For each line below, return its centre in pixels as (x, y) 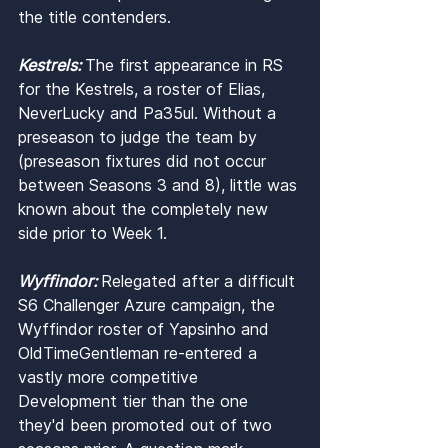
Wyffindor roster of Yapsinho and (146, 329)
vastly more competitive (110, 377)
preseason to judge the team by (140, 137)
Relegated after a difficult (200, 281)
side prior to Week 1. (92, 233)
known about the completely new (145, 209)
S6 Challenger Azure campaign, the (149, 305)
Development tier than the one (135, 401)
